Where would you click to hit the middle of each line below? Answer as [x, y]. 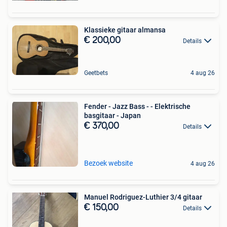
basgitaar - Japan [112, 115]
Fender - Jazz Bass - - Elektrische [137, 106]
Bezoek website [108, 163]
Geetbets [96, 73]
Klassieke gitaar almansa [125, 30]
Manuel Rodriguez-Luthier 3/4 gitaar [143, 197]
